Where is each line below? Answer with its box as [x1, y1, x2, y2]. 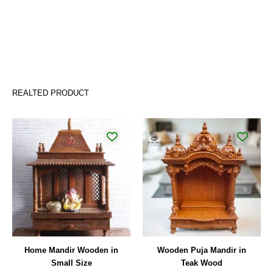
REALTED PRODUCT [12, 88, 89, 97]
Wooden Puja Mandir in [157, 245, 246, 255]
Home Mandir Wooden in [24, 245, 118, 255]
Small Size [51, 258, 92, 268]
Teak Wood [181, 258, 222, 268]
